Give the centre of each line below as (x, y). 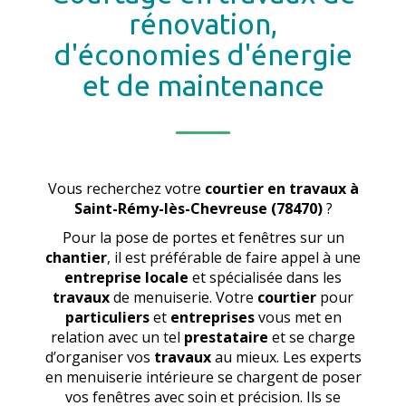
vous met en (298, 317)
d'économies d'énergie (203, 54)
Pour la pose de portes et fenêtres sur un (203, 237)
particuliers (107, 317)
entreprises (212, 317)
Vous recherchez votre (126, 188)
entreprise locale (126, 277)
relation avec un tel (117, 337)
